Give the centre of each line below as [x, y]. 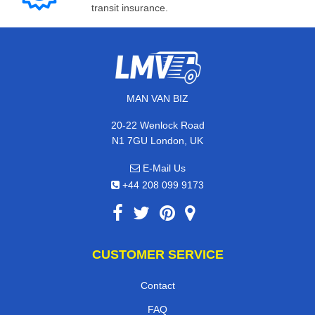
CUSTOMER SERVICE [157, 254]
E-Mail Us [162, 168]
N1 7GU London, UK [157, 140]
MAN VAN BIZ [157, 98]
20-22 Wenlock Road [157, 125]
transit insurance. [130, 7]
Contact [157, 285]
